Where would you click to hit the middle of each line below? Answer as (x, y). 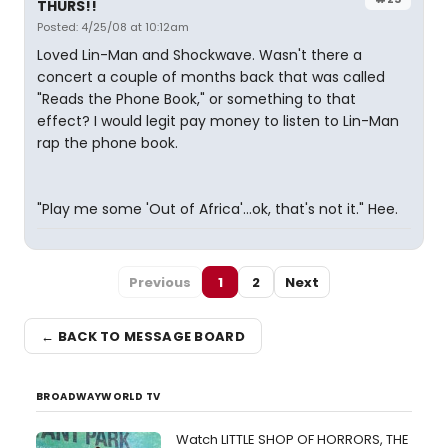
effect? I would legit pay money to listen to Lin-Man (218, 121)
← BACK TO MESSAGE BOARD (143, 336)
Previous (160, 282)
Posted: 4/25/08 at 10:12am (113, 27)
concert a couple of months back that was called (211, 77)
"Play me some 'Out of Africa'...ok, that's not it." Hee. (217, 209)
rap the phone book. (107, 143)
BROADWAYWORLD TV (98, 396)
